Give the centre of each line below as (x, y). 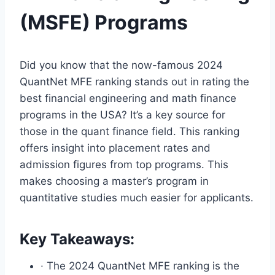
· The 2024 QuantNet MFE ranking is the (140, 265)
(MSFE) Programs (104, 22)
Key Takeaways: (77, 239)
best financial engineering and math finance (128, 98)
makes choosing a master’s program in (114, 181)
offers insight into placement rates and (115, 148)
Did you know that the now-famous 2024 (121, 65)
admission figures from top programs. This (124, 164)
